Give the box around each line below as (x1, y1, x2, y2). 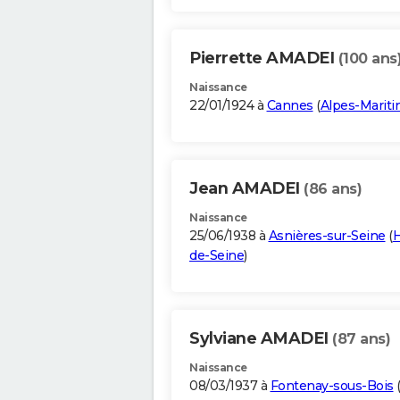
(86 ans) (304, 180, 362, 198)
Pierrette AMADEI (189, 48, 338, 69)
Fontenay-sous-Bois (270, 378, 394, 395)
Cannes (266, 97, 313, 114)
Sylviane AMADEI (189, 329, 332, 349)
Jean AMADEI (189, 179, 304, 199)
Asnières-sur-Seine (268, 228, 386, 245)
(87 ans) (332, 330, 390, 348)
